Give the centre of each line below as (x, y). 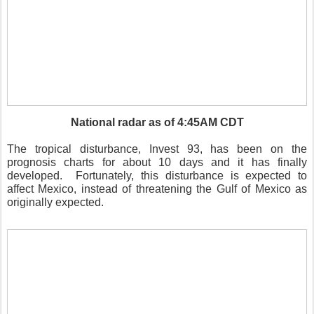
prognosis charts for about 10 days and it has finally (157, 162)
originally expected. (55, 202)
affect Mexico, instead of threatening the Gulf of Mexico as (157, 189)
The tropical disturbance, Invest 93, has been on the (157, 149)
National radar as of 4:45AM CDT (157, 122)
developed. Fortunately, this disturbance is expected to (157, 175)
